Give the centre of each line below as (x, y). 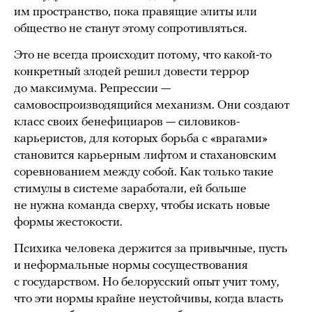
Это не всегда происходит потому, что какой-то (143, 56)
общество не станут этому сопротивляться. (131, 29)
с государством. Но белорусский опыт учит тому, (147, 283)
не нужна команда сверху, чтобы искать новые (142, 206)
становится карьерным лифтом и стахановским (145, 156)
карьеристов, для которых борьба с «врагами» (141, 139)
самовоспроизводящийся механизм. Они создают (152, 106)
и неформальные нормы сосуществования (131, 266)
